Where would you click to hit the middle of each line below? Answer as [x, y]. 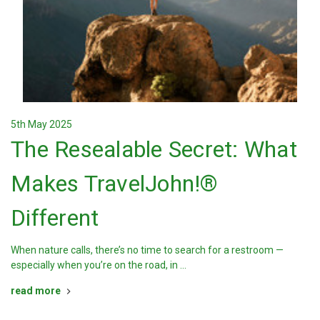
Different [55, 218]
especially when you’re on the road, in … [99, 265]
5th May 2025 [41, 125]
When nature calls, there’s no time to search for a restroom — [147, 250]
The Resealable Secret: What [154, 150]
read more [36, 291]
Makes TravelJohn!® [115, 184]
